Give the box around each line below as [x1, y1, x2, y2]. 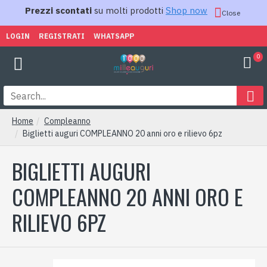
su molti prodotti [92, 5, 166, 16]
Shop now [166, 5, 207, 16]
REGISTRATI [39, 31, 85, 41]
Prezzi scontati [25, 5, 92, 16]
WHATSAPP [94, 31, 134, 41]
